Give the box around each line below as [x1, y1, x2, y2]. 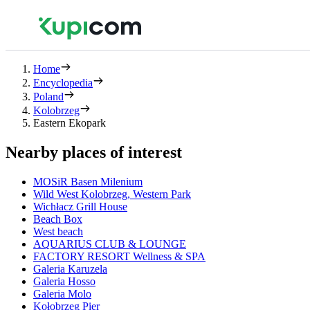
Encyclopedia [33, 77, 93, 89]
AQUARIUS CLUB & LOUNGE [33, 237, 186, 250]
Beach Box [33, 212, 82, 225]
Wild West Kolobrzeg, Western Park [33, 188, 191, 200]
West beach [33, 225, 83, 237]
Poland [33, 91, 64, 102]
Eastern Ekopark [33, 117, 106, 129]
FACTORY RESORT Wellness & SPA [33, 250, 206, 262]
